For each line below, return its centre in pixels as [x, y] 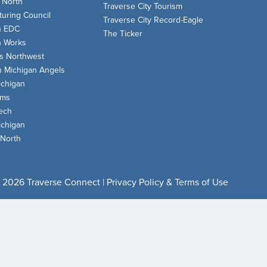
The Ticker [123, 34]
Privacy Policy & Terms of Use [167, 182]
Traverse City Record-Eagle [153, 20]
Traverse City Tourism [143, 6]
